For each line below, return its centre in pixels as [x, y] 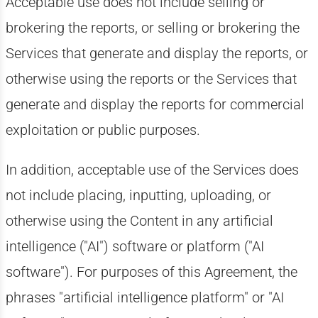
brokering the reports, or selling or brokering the [152, 28]
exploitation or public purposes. [103, 130]
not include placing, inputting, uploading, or [138, 195]
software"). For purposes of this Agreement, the [151, 272]
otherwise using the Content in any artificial [139, 221]
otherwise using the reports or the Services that [151, 79]
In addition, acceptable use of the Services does [152, 170]
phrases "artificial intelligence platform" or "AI [144, 297]
